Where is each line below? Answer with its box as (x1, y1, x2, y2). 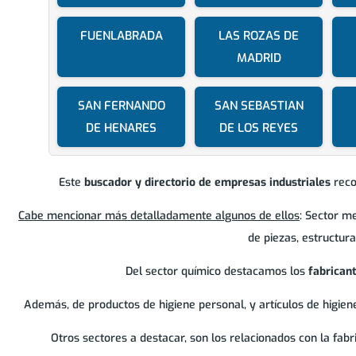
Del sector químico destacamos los (126, 264, 309, 280)
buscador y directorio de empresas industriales (84, 175, 331, 191)
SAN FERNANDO (77, 98, 165, 114)
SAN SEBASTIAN (214, 98, 304, 114)
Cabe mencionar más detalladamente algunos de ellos (17, 208, 300, 224)
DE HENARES (86, 120, 157, 137)
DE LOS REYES (219, 120, 299, 137)
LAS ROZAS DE (219, 28, 300, 44)
